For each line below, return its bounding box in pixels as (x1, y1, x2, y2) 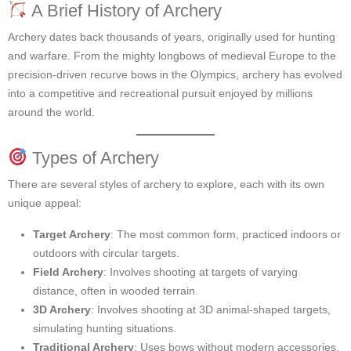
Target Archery (33, 227, 110, 241)
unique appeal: (8, 196, 81, 209)
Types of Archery (27, 147, 160, 168)
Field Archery (33, 265, 103, 278)
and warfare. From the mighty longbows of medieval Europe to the (8, 49, 336, 62)
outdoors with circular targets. (33, 246, 179, 259)
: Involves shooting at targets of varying (103, 265, 298, 278)
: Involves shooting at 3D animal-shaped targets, (91, 302, 331, 316)
